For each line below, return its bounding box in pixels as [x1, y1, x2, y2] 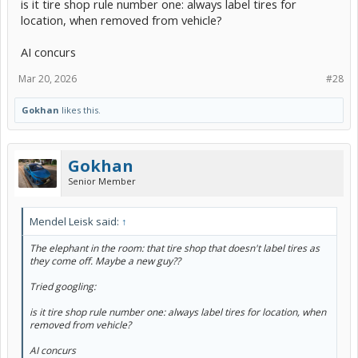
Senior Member [68, 174, 136, 187]
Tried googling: [30, 279, 96, 293]
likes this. [59, 103, 101, 116]
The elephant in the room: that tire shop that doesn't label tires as [30, 241, 320, 255]
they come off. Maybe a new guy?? [30, 253, 181, 268]
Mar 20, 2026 [18, 71, 77, 86]
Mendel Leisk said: [30, 213, 121, 229]
